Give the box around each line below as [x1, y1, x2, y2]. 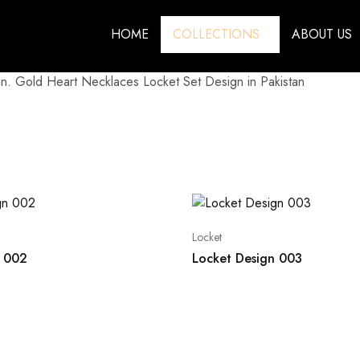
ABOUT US [292, 25, 352, 43]
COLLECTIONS [173, 25, 260, 43]
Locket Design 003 [192, 249, 302, 268]
